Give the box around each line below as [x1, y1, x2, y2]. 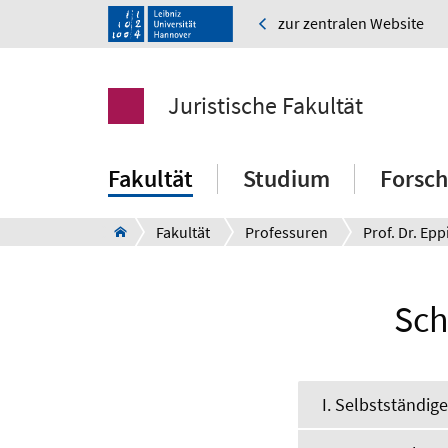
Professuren [245, 222, 328, 243]
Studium [243, 163, 330, 195]
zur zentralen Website [278, 13, 424, 34]
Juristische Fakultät [168, 90, 363, 122]
